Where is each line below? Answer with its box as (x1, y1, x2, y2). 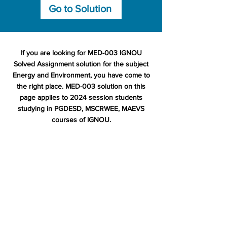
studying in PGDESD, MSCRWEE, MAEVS (18, 104, 144, 112)
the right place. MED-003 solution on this (17, 82, 145, 90)
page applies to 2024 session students (20, 93, 142, 101)
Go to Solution (49, 3, 111, 14)
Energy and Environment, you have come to (12, 71, 150, 79)
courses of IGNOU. (51, 116, 111, 124)
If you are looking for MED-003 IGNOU (20, 49, 142, 57)
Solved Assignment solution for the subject (14, 60, 148, 68)
